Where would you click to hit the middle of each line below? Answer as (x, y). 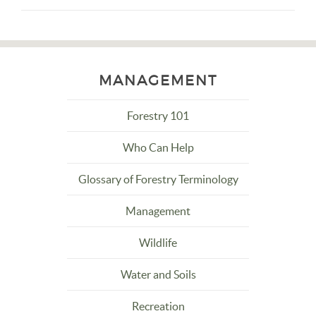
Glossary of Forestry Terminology (158, 179)
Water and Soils (158, 274)
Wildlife (158, 243)
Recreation (158, 306)
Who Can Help (158, 147)
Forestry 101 (158, 116)
